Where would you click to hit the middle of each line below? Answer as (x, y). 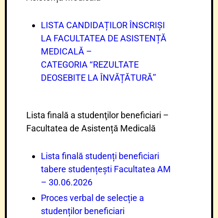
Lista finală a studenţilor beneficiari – (98, 115)
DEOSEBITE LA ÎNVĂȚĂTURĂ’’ (99, 78)
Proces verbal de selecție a (92, 198)
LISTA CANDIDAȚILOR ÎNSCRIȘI (103, 25)
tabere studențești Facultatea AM (106, 169)
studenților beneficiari (83, 211)
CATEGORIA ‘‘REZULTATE (90, 64)
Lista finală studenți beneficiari (100, 156)
